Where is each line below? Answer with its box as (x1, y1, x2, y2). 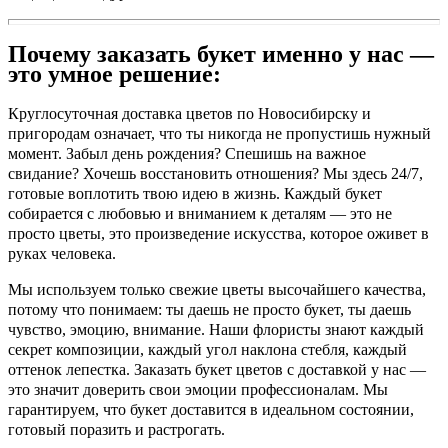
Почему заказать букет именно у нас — (8, 41, 434, 68)
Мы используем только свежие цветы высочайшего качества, (8, 281, 426, 299)
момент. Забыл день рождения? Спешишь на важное (8, 145, 366, 163)
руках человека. (8, 245, 116, 263)
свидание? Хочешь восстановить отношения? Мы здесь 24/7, (8, 165, 423, 183)
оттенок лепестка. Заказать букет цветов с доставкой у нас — (8, 361, 426, 379)
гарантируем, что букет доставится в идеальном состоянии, (8, 401, 414, 419)
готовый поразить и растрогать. (8, 421, 225, 439)
